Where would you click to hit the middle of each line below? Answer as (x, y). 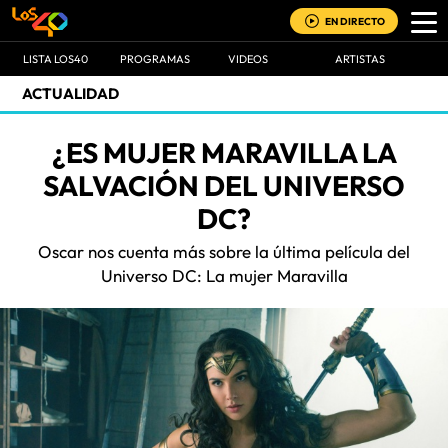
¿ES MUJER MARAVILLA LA (224, 152)
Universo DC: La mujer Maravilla (224, 275)
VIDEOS (247, 59)
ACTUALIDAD (70, 93)
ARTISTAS (360, 59)
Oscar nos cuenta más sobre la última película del (224, 251)
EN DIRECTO (355, 21)
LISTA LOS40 (55, 59)
